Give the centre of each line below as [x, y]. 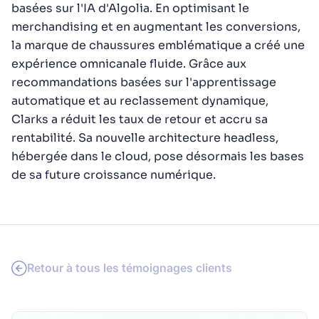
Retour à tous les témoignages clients [130, 268]
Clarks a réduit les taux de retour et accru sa [140, 119]
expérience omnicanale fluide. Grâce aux [129, 64]
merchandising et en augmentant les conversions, [156, 27]
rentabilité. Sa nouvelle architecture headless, [145, 138]
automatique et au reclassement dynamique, [140, 101]
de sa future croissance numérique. [114, 175]
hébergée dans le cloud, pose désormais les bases [158, 156]
